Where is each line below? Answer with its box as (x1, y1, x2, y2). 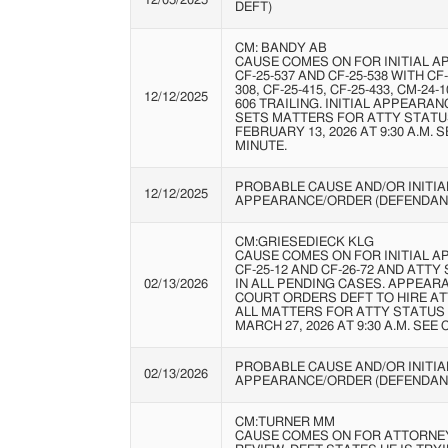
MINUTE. (234, 140, 287, 154)
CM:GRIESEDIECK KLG (234, 236, 374, 250)
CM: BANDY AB (234, 42, 327, 56)
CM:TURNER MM (234, 416, 335, 430)
